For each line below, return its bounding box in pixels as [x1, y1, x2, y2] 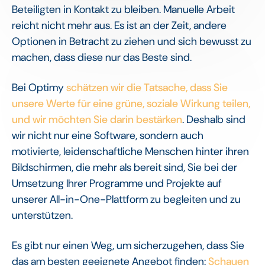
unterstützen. [12, 208, 73, 223]
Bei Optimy [12, 80, 64, 95]
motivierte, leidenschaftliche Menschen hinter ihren [12, 144, 249, 159]
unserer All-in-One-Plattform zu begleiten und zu [12, 192, 241, 207]
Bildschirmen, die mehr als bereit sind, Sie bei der [12, 160, 237, 175]
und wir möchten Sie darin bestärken [12, 112, 182, 127]
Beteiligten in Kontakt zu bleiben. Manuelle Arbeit [12, 2, 235, 17]
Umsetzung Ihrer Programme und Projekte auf [12, 176, 222, 191]
